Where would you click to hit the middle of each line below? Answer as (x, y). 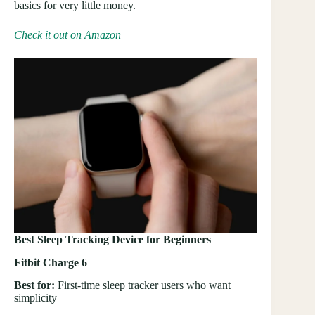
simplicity (36, 298)
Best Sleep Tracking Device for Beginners (112, 239)
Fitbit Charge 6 (51, 262)
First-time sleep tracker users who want (143, 285)
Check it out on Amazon (67, 34)
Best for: (34, 285)
